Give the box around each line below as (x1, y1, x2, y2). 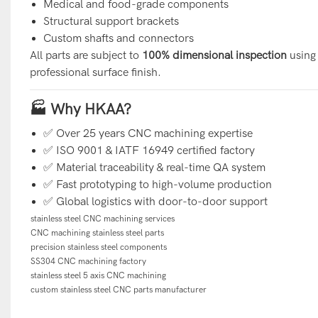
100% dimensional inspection (141, 48, 287, 62)
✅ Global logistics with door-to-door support (43, 194, 268, 208)
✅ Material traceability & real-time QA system (43, 160, 266, 174)
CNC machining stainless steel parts (30, 227, 164, 238)
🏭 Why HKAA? (29, 100, 131, 118)
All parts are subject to (29, 48, 142, 62)
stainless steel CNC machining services (30, 213, 175, 224)
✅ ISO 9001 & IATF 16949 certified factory (43, 143, 256, 157)
